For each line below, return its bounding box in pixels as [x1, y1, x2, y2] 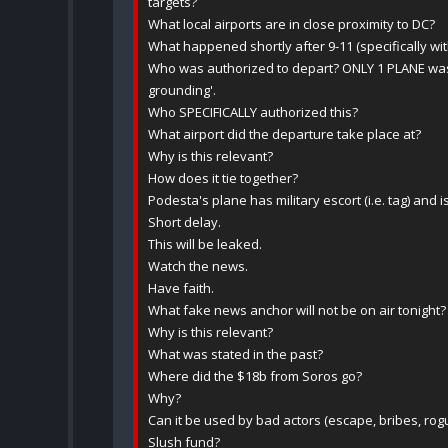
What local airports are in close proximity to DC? [148, 15, 435, 34]
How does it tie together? [148, 169, 298, 188]
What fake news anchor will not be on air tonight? [148, 301, 446, 320]
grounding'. [148, 81, 216, 100]
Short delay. [148, 213, 221, 232]
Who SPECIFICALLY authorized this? [148, 103, 358, 122]
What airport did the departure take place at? [148, 125, 421, 144]
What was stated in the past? [148, 345, 323, 364]
